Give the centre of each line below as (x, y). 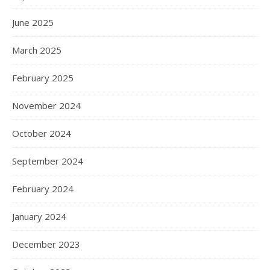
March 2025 (37, 50)
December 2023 (46, 244)
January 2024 (39, 216)
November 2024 (46, 105)
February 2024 (43, 189)
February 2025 (43, 78)
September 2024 (48, 161)
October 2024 (42, 133)
